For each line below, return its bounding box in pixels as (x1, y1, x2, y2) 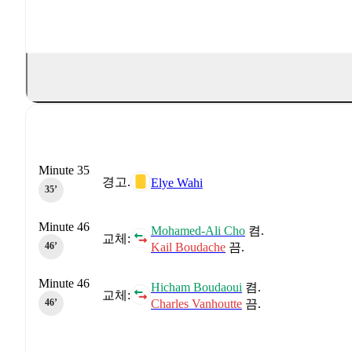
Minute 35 (38, 163, 90, 177)
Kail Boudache (151, 240, 225, 254)
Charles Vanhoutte (151, 296, 242, 310)
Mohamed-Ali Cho (151, 223, 245, 237)
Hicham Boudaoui (151, 280, 242, 294)
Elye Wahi (151, 175, 203, 189)
